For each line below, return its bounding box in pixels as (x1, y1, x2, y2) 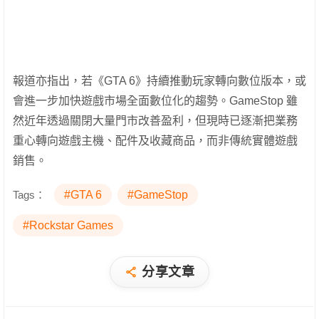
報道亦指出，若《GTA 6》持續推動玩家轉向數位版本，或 (13, 75, 306, 88)
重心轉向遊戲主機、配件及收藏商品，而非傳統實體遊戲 (13, 135, 298, 147)
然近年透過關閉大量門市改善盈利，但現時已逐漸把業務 (13, 115, 298, 127)
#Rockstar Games (23, 219, 113, 232)
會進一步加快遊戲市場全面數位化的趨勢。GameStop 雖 (13, 95, 298, 108)
